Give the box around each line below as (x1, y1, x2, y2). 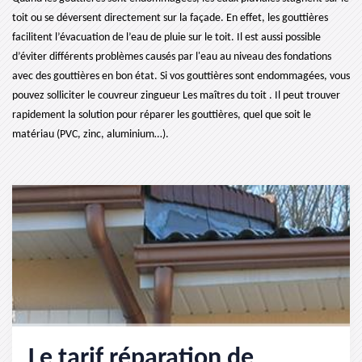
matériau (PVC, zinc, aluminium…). (12, 128, 169, 141)
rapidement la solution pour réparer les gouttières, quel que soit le (12, 109, 311, 121)
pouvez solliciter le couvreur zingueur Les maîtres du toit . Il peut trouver (12, 90, 340, 102)
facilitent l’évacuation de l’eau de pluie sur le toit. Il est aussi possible (12, 32, 321, 44)
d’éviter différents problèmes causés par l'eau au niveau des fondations (12, 51, 331, 63)
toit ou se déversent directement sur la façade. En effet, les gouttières (12, 12, 328, 24)
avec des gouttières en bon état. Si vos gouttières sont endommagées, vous (12, 70, 350, 82)
